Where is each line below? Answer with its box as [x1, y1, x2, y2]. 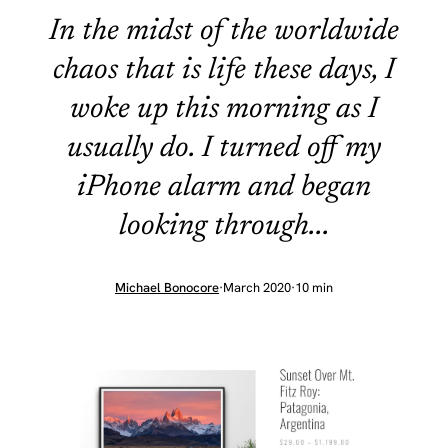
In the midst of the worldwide [49, 17, 399, 47]
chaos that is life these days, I [53, 56, 395, 86]
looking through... [118, 212, 330, 242]
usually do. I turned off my [67, 134, 381, 164]
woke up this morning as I [70, 95, 378, 125]
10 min [295, 279, 333, 296]
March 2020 [223, 279, 291, 296]
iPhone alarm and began [77, 173, 371, 203]
